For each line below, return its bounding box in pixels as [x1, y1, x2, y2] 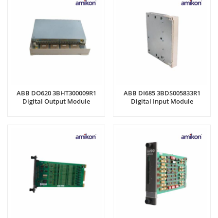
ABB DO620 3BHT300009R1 [16, 89, 96, 98]
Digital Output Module [22, 97, 90, 106]
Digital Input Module [130, 97, 193, 106]
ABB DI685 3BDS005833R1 [123, 89, 200, 98]
